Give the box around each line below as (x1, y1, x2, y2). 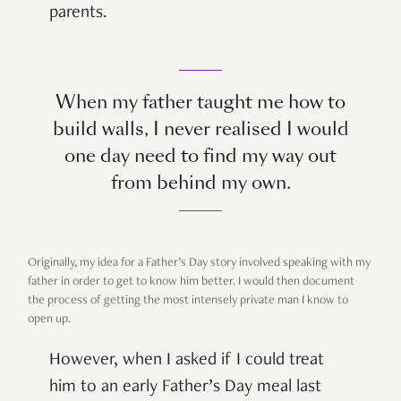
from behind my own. (110, 169, 291, 195)
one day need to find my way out (64, 142, 337, 168)
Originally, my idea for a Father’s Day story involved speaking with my (28, 256, 371, 269)
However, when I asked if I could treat (49, 351, 324, 370)
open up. (28, 312, 71, 326)
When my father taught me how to (55, 89, 346, 115)
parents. (49, 4, 107, 22)
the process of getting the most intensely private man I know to (28, 294, 348, 307)
